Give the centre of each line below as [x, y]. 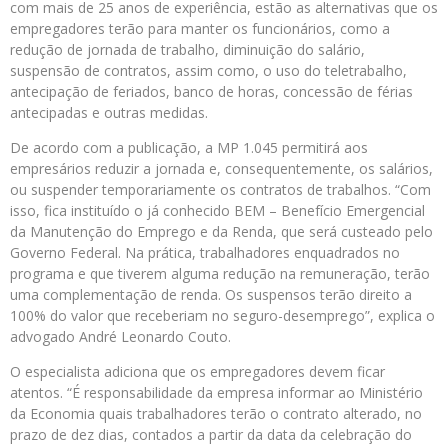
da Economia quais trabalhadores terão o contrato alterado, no [216, 414]
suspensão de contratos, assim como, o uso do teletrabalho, [208, 71]
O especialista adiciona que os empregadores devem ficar [197, 372]
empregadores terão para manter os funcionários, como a [200, 29]
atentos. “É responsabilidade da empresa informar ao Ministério [216, 393]
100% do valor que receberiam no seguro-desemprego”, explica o [222, 316]
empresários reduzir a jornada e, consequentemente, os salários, [221, 169]
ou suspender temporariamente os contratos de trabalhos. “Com [220, 190]
